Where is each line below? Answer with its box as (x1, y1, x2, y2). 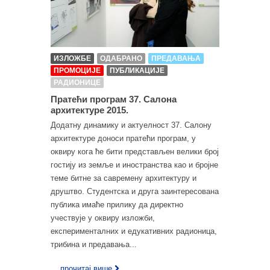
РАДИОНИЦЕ (54, 78, 101, 87)
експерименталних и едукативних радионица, (51, 226, 217, 236)
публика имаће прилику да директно (51, 199, 183, 209)
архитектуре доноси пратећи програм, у (51, 133, 196, 143)
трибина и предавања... (51, 239, 137, 249)
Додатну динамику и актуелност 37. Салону (51, 120, 212, 130)
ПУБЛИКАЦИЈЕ (110, 66, 165, 75)
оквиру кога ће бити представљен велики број (51, 146, 219, 156)
